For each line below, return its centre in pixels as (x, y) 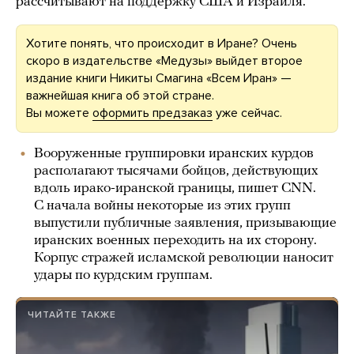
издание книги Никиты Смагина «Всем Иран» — (159, 78)
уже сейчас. (247, 113)
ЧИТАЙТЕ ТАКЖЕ (72, 314)
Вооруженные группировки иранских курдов (174, 154)
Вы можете (59, 113)
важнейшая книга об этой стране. (120, 96)
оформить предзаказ (153, 113)
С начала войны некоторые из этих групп (162, 206)
